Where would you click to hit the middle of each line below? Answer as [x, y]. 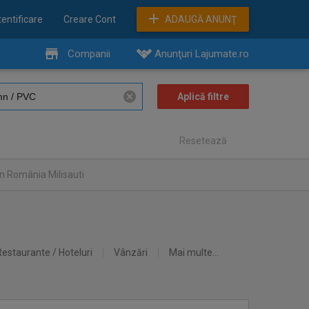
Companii [89, 54]
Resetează [203, 141]
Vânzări [131, 252]
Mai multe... [194, 252]
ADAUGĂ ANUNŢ [201, 19]
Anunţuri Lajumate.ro [202, 54]
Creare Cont [90, 19]
